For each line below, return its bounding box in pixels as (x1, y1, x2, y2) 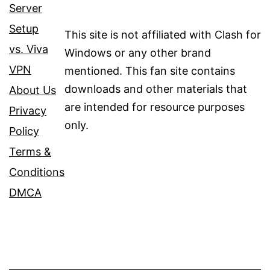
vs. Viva (9, 43, 48, 56)
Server (9, 2, 42, 15)
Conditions (9, 166, 64, 179)
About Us (9, 84, 56, 97)
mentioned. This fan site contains (64, 64, 235, 78)
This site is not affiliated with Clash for (64, 28, 261, 42)
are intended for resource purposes (64, 101, 245, 114)
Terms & (9, 145, 51, 159)
